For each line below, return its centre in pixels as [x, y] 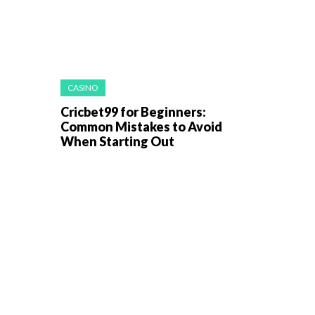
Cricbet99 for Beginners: [133, 111]
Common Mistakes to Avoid [141, 126]
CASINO [83, 87]
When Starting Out [117, 141]
